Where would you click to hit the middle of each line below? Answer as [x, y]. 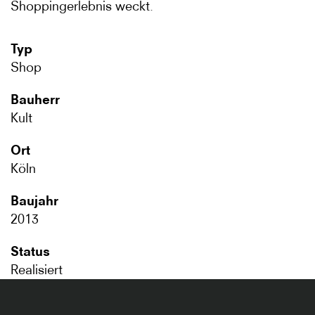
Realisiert [37, 269]
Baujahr [34, 200]
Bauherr [35, 99]
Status [30, 251]
